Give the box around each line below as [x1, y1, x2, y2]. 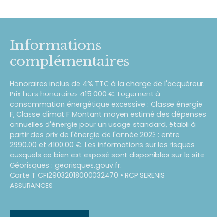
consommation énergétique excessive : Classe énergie [10, 99, 202, 109]
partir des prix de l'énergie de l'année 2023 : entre [10, 129, 180, 139]
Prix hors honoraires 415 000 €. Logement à [10, 89, 160, 99]
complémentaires [10, 52, 129, 70]
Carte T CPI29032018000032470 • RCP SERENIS [10, 170, 165, 180]
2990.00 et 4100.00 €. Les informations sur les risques [10, 139, 195, 150]
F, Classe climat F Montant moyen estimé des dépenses [10, 109, 206, 119]
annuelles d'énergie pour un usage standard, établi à [10, 119, 196, 129]
